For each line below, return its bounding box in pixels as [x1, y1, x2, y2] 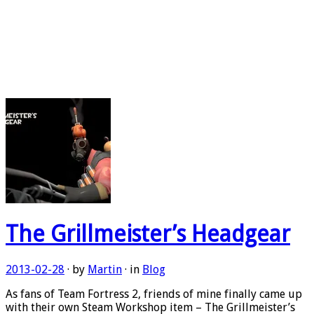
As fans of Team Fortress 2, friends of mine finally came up [6, 287, 302, 301]
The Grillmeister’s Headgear [6, 221, 290, 248]
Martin [88, 262, 122, 276]
